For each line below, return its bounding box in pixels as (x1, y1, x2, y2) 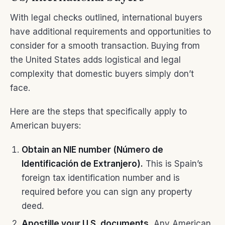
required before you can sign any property (21, 187, 192, 197)
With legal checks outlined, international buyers (10, 12, 202, 23)
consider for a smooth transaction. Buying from (10, 40, 200, 51)
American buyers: (10, 121, 81, 131)
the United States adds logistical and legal (10, 54, 181, 65)
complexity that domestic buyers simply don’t (10, 68, 194, 79)
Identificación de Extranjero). (21, 159, 143, 169)
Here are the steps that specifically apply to (10, 106, 187, 117)
